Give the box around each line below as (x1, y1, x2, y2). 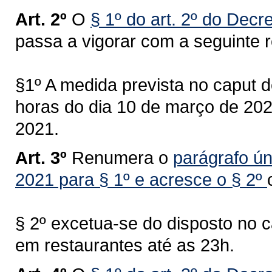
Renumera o (72, 148, 173, 168)
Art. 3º (15, 148, 67, 168)
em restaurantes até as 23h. (15, 235, 234, 255)
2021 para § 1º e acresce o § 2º (15, 169, 267, 189)
